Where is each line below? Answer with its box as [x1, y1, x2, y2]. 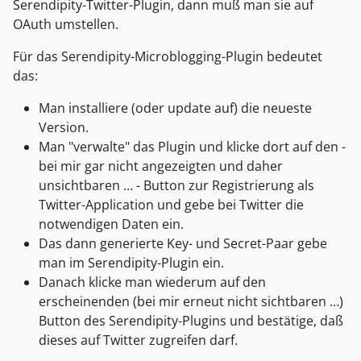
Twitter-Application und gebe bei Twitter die [39, 195, 304, 214]
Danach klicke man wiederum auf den [39, 272, 266, 291]
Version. [39, 118, 89, 136]
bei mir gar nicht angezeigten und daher [39, 156, 283, 175]
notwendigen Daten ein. [39, 214, 184, 233]
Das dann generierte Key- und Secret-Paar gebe [39, 234, 327, 252]
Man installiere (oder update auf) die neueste [39, 98, 312, 117]
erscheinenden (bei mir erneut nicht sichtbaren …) [39, 292, 343, 310]
